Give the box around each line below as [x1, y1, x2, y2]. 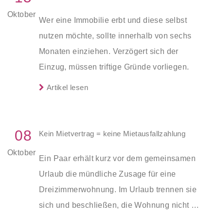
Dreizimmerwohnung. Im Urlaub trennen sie [39, 185, 197, 194]
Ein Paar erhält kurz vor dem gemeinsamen [39, 154, 196, 163]
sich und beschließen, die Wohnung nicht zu [39, 200, 200, 209]
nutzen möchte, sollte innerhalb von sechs [39, 31, 192, 40]
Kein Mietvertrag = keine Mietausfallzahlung [39, 129, 186, 138]
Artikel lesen [44, 83, 89, 91]
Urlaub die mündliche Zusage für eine [39, 169, 176, 178]
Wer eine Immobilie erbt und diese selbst [39, 16, 187, 24]
